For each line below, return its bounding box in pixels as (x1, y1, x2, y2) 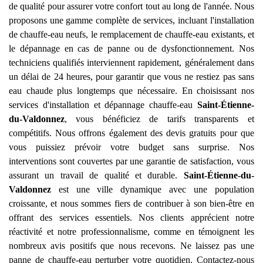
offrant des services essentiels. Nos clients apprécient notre (9, 213, 254, 222)
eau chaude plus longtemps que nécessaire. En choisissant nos (9, 86, 254, 96)
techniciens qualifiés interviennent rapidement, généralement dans (9, 58, 254, 68)
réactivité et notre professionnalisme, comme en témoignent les (9, 227, 254, 237)
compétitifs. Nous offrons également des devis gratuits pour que (9, 128, 254, 138)
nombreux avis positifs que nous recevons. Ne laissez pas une (9, 241, 254, 251)
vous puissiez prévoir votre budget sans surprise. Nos (9, 142, 254, 152)
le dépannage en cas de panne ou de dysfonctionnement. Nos (9, 43, 254, 53)
